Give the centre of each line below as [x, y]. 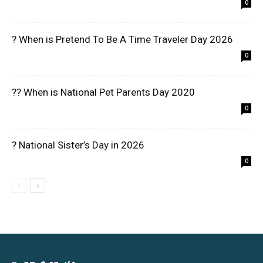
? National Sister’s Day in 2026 [78, 145]
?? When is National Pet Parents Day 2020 [103, 92]
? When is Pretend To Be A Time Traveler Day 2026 [122, 40]
